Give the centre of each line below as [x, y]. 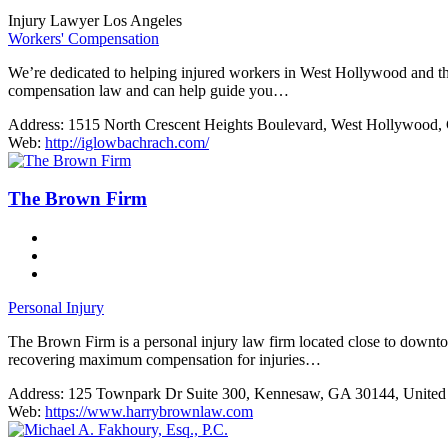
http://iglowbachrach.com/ [127, 142]
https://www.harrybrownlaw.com [149, 412]
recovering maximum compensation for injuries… [164, 360]
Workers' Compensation [83, 38]
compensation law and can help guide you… [148, 90]
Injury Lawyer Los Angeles [95, 20]
